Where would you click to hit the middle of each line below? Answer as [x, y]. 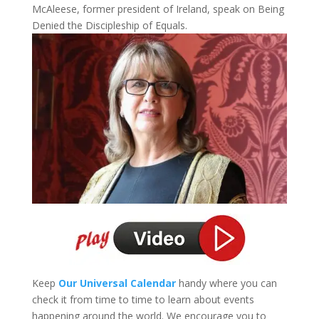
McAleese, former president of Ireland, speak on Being [158, 9]
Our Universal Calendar [117, 283]
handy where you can [226, 283]
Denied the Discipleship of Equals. [109, 25]
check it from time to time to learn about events [143, 299]
